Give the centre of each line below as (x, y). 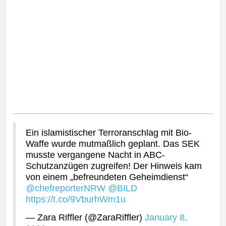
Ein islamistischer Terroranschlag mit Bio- (109, 133)
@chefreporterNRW (66, 188)
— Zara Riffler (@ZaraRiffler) (86, 218)
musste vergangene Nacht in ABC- (96, 155)
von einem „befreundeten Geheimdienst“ (107, 177)
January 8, (166, 218)
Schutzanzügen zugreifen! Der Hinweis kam (114, 166)
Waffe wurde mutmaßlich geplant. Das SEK (113, 144)
